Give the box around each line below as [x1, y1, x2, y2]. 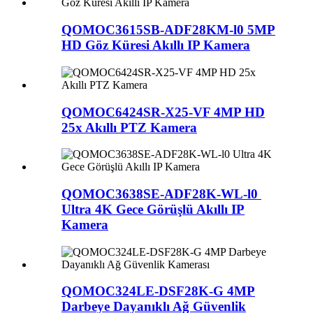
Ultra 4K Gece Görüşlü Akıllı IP [61, 201, 245, 217]
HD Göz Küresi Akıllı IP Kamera [61, 38, 250, 53]
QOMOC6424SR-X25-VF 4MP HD [61, 104, 265, 119]
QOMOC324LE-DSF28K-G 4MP [61, 284, 255, 299]
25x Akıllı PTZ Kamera [61, 119, 197, 135]
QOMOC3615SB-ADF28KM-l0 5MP [61, 22, 275, 38]
